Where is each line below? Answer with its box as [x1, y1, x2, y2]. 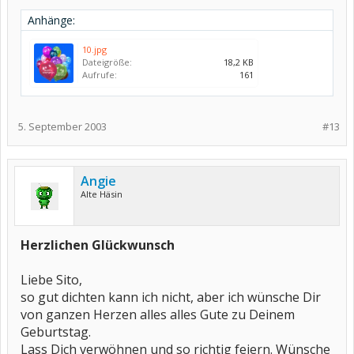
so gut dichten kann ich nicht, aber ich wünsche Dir [21, 288, 321, 306]
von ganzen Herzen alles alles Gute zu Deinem [21, 306, 295, 323]
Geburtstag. [21, 323, 91, 341]
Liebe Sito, [21, 271, 82, 288]
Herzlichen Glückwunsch [21, 236, 175, 254]
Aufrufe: [82, 69, 117, 81]
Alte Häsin [81, 188, 122, 200]
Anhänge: [28, 13, 75, 28]
